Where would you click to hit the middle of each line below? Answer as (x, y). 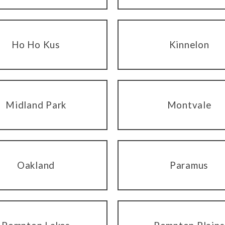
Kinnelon (189, 45)
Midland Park (36, 105)
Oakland (36, 165)
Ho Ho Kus (36, 45)
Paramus (189, 165)
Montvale (189, 105)
